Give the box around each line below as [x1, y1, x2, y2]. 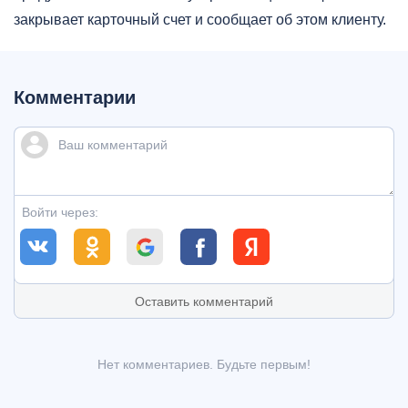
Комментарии [14, 87, 136, 108]
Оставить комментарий [135, 294, 273, 310]
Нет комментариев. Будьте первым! [97, 357, 311, 372]
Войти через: [22, 205, 98, 220]
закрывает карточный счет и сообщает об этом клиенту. [14, 12, 386, 28]
